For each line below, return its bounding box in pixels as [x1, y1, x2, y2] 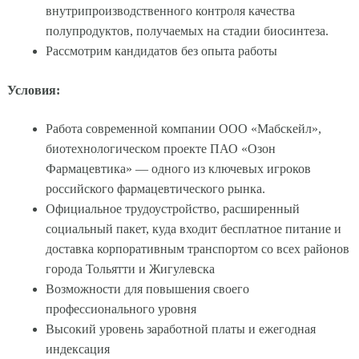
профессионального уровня [45, 301, 196, 316]
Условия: [6, 83, 60, 98]
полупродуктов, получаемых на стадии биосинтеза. [45, 24, 329, 38]
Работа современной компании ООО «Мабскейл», [45, 121, 321, 135]
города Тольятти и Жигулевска [45, 261, 215, 276]
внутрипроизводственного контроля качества [45, 4, 295, 18]
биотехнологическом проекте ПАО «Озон [45, 141, 276, 155]
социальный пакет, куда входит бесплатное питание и [45, 221, 341, 236]
